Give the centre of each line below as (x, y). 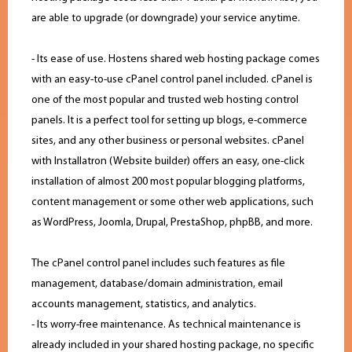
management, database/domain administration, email (157, 284)
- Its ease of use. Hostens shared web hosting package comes (176, 60)
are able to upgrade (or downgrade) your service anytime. (166, 19)
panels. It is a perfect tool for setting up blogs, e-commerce (169, 121)
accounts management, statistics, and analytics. (144, 305)
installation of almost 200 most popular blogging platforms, (168, 182)
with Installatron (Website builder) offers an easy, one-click (168, 162)
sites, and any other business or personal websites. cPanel (168, 141)
